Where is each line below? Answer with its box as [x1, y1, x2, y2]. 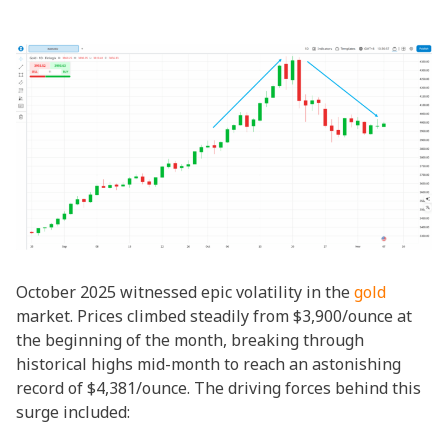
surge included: [16, 401, 130, 423]
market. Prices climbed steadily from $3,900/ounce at [16, 305, 412, 327]
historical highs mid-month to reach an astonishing [16, 353, 401, 375]
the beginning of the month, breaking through [16, 329, 364, 351]
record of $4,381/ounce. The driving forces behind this [16, 377, 421, 399]
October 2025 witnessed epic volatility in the [16, 281, 354, 303]
